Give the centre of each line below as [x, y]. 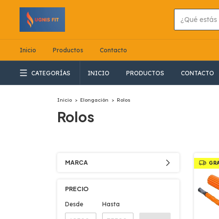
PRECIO [77, 189]
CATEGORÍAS [51, 73]
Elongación [94, 100]
